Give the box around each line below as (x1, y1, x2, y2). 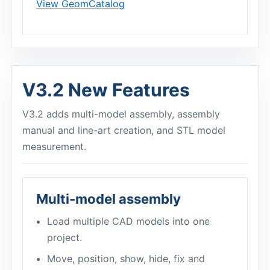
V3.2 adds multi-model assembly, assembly (22, 108, 220, 120)
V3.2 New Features (22, 79, 190, 101)
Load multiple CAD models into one (47, 215, 210, 227)
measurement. (22, 140, 86, 152)
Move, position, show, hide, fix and (47, 253, 205, 265)
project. (47, 231, 82, 243)
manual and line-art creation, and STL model (22, 124, 225, 136)
